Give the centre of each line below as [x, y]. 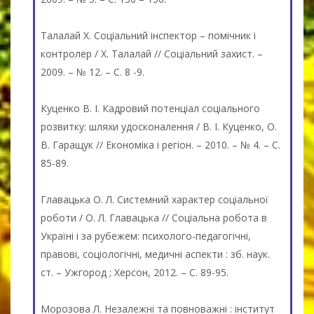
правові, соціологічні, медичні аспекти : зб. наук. [155, 254]
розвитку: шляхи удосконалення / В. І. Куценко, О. [159, 126]
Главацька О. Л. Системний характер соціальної [155, 199]
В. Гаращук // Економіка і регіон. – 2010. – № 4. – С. [161, 144]
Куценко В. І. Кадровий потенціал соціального [150, 108]
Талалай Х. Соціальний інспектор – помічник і [148, 35]
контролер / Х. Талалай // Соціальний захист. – [152, 53]
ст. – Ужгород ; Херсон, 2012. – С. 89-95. [135, 272]
